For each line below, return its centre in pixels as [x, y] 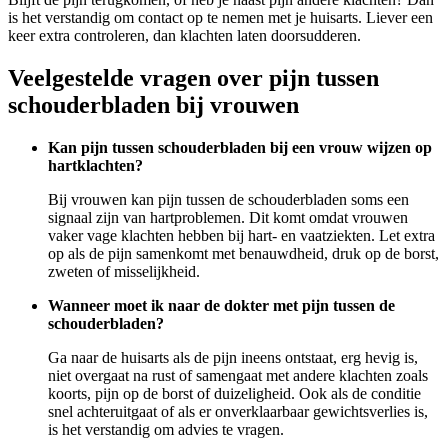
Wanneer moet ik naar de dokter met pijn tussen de [221, 305]
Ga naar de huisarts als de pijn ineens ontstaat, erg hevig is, [54, 357]
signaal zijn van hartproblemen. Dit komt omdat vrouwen [228, 217]
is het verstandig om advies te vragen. [166, 429]
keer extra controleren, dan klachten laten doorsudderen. [184, 36]
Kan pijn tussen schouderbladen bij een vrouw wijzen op [240, 147]
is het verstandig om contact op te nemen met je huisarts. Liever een [220, 18]
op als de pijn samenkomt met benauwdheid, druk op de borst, [243, 253]
